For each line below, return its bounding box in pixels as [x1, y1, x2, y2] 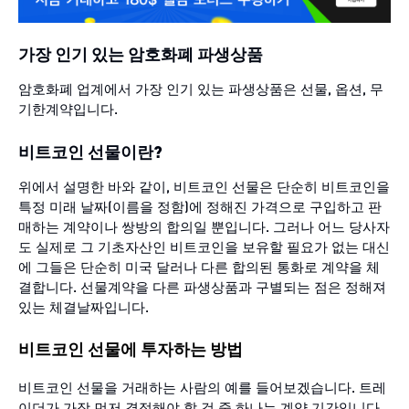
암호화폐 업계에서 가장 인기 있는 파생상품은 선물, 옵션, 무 [18, 79, 383, 99]
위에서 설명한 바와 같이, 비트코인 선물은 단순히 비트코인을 [18, 177, 390, 196]
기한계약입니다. [18, 100, 118, 119]
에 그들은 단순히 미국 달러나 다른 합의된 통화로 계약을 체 [18, 257, 380, 277]
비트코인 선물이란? [18, 141, 163, 163]
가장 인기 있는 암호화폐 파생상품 [18, 42, 263, 64]
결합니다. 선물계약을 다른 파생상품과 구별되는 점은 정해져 [18, 278, 386, 297]
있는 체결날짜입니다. [18, 298, 149, 317]
